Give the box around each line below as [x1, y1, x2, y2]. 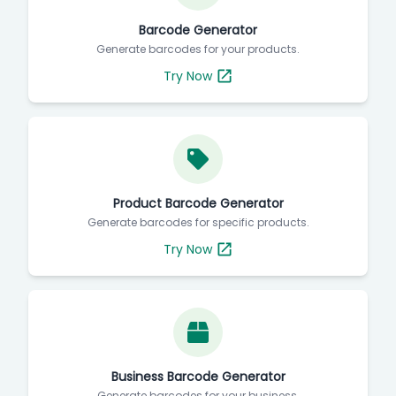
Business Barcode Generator [110, 367, 286, 385]
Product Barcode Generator [112, 194, 284, 212]
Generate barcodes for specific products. [87, 214, 309, 230]
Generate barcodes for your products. [96, 41, 300, 57]
